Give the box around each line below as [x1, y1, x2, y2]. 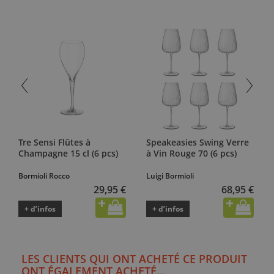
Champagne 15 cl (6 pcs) [18, 147, 118, 159]
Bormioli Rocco [18, 170, 70, 181]
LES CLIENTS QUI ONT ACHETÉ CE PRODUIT [21, 251, 247, 266]
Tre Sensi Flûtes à [18, 136, 91, 148]
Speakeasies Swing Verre [146, 136, 249, 148]
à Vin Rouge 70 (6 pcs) [146, 147, 237, 159]
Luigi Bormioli [146, 170, 194, 181]
